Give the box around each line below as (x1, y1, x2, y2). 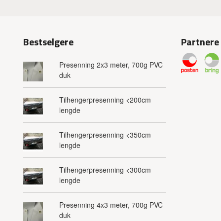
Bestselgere (23, 34, 74, 50)
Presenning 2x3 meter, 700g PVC (59, 60, 163, 70)
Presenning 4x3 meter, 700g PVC (59, 200, 163, 210)
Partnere (181, 34, 219, 50)
